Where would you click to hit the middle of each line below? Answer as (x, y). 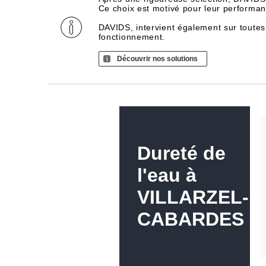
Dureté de (181, 153)
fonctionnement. (132, 37)
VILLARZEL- (193, 197)
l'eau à (167, 175)
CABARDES (190, 219)
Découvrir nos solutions (157, 59)
